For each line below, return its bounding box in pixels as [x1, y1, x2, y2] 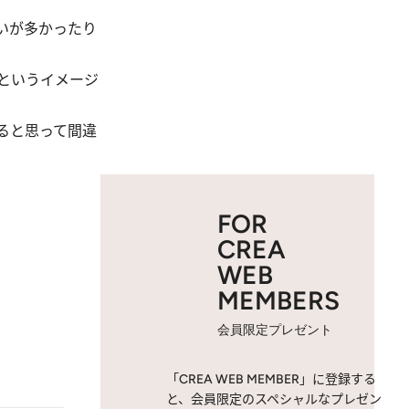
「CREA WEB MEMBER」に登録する [166, 372, 376, 387]
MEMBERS [217, 285, 340, 316]
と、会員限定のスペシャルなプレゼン [166, 392, 382, 407]
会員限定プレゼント [217, 322, 332, 338]
